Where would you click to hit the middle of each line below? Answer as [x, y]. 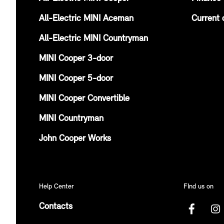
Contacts [56, 206]
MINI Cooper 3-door [76, 58]
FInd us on [198, 186]
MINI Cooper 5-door [76, 78]
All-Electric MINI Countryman [93, 38]
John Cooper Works [75, 138]
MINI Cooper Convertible [84, 98]
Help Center [56, 186]
